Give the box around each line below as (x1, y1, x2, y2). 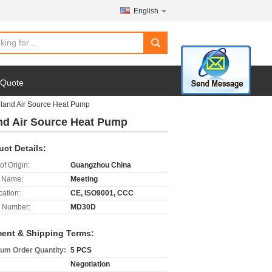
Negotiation (70, 260, 110, 268)
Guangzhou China (70, 161, 131, 169)
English (134, 7, 158, 15)
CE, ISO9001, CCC (70, 189, 134, 197)
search (147, 42, 171, 52)
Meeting (70, 175, 98, 183)
